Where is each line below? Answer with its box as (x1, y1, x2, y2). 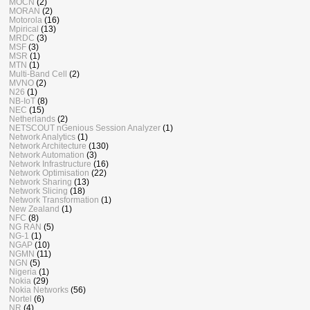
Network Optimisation (9, 168, 89, 178)
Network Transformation (9, 195, 99, 205)
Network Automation (9, 150, 84, 160)
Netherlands (9, 114, 55, 124)
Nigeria (9, 267, 37, 277)
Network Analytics (9, 132, 75, 142)
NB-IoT (9, 96, 35, 106)
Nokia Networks (9, 285, 69, 295)
